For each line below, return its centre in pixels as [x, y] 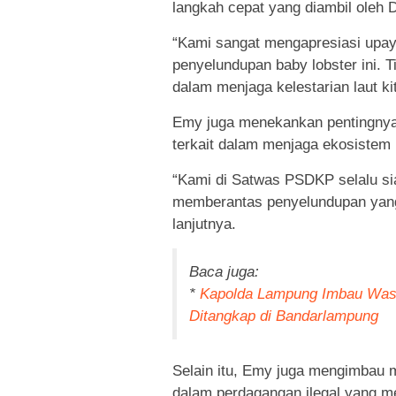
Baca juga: [224, 271]
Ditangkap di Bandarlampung [284, 316]
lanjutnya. [204, 224]
